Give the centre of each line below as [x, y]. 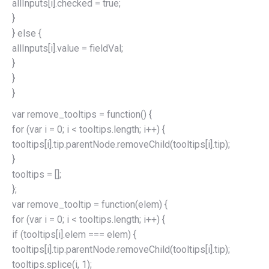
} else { [27, 34]
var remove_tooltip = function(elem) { [90, 205]
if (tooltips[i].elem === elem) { [74, 235]
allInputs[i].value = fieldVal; [68, 49]
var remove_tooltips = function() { [82, 115]
